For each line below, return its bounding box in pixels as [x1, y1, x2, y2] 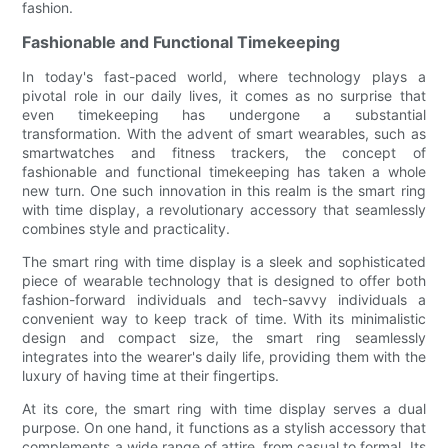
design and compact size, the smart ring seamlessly [22, 328, 426, 346]
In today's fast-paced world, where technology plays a [22, 67, 426, 85]
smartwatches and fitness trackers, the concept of [22, 143, 426, 161]
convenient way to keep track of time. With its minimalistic [22, 309, 426, 327]
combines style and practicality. [22, 219, 231, 237]
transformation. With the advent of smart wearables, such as [22, 124, 426, 142]
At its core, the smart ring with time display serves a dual [22, 399, 426, 417]
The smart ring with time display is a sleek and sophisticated [22, 252, 426, 270]
